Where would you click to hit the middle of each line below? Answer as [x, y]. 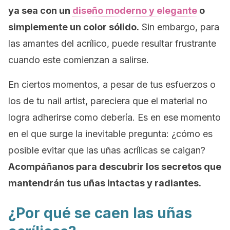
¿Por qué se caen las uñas [100, 213]
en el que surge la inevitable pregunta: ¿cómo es [110, 134]
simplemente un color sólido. [74, 27]
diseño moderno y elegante [135, 11]
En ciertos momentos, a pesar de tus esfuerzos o [112, 84]
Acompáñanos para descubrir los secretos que [115, 167]
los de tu [28, 101]
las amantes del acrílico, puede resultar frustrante [112, 43]
